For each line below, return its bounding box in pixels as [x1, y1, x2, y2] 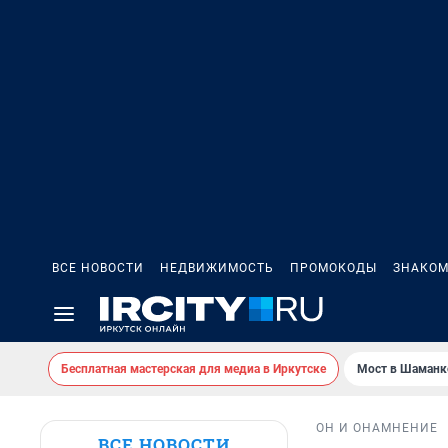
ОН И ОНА [316, 421, 381, 436]
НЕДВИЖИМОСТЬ [160, 261, 274, 275]
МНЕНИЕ [381, 421, 438, 436]
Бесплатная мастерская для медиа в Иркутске [61, 362, 326, 376]
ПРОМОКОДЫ [290, 261, 377, 275]
